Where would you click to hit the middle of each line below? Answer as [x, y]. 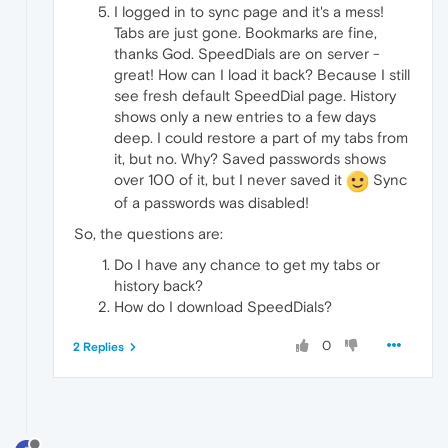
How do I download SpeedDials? [223, 307]
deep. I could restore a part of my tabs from [261, 138]
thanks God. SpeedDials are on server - [247, 54]
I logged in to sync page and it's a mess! [249, 12]
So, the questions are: [148, 234]
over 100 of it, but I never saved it [230, 180]
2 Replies [98, 347]
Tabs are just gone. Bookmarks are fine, [245, 33]
